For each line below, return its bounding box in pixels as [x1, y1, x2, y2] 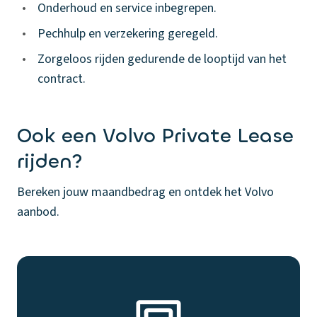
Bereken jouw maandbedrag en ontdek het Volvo [17, 183, 274, 201]
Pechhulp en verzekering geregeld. [38, 25, 218, 42]
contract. [38, 70, 86, 88]
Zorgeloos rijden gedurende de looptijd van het [38, 50, 287, 68]
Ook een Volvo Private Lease [17, 123, 294, 149]
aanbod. [17, 203, 59, 221]
